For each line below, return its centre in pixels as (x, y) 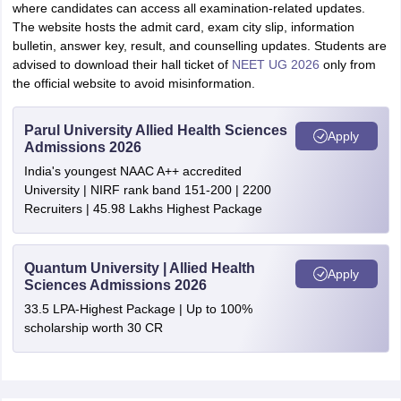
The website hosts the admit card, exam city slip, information (183, 27)
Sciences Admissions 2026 (115, 285)
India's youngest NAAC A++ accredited (132, 171)
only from (347, 64)
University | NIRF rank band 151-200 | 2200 (147, 190)
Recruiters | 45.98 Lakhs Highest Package (143, 209)
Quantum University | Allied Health (139, 268)
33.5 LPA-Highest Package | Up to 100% (138, 309)
